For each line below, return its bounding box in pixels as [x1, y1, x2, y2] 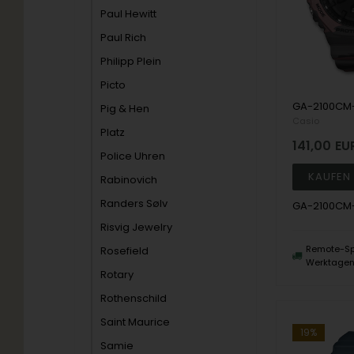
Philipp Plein [100, 54, 162, 69]
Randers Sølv [100, 196, 168, 211]
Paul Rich [100, 30, 147, 45]
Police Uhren [100, 149, 166, 164]
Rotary [100, 267, 134, 282]
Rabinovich [100, 172, 158, 187]
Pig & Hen [100, 101, 150, 116]
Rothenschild [100, 291, 168, 306]
